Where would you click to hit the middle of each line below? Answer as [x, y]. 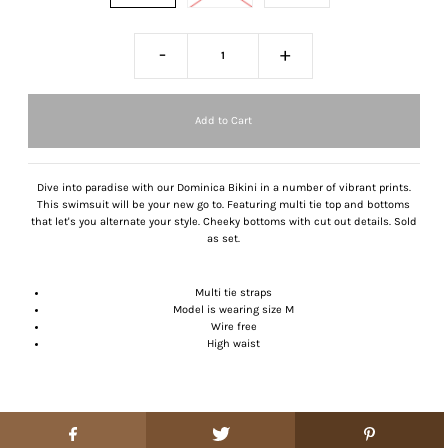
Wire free [233, 326]
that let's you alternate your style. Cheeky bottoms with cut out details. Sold [223, 221]
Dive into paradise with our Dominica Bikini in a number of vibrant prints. [223, 187]
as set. [224, 238]
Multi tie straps [234, 292]
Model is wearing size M [234, 309]
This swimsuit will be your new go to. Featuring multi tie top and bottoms [224, 204]
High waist [234, 343]
